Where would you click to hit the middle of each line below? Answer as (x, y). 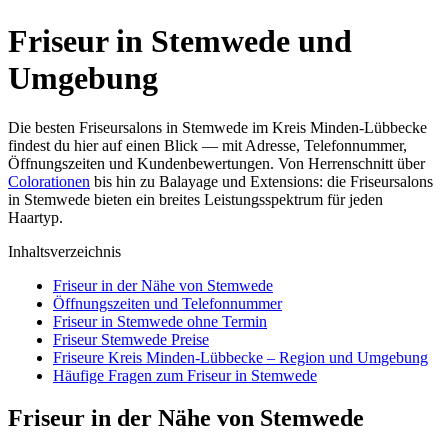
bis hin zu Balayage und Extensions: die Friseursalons (261, 181)
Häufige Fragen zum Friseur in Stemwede (185, 375)
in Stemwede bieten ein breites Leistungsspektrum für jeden (195, 199)
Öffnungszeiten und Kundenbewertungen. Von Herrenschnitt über (216, 163)
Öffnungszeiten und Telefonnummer (167, 303)
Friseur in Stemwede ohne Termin (160, 321)
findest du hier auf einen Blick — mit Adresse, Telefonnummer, (207, 145)
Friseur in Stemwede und (180, 41)
